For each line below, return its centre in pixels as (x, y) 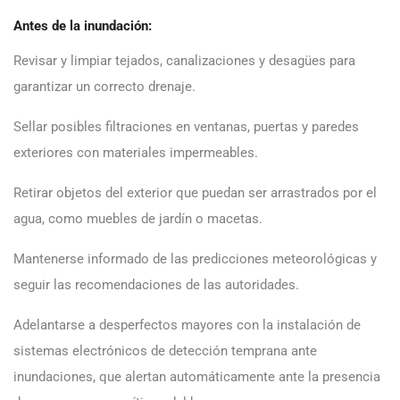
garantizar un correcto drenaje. (106, 86)
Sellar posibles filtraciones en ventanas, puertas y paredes (186, 126)
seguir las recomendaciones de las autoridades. (158, 284)
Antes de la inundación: (84, 25)
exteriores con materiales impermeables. (137, 152)
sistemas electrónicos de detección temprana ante (165, 350)
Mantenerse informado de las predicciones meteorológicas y (195, 258)
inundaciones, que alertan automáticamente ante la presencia (197, 376)
